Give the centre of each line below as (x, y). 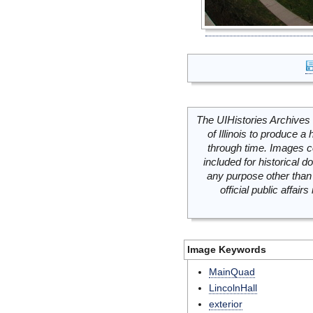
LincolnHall (233, 288)
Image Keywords (227, 249)
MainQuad (232, 272)
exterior (226, 304)
